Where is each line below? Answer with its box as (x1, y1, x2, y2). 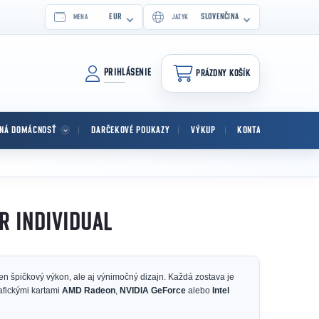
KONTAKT (236, 125, 271, 135)
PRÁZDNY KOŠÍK (196, 68, 251, 78)
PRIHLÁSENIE (104, 67, 152, 78)
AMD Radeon (62, 286, 115, 296)
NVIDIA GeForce (120, 286, 186, 296)
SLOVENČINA (200, 12, 239, 21)
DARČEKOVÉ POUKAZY (91, 125, 170, 135)
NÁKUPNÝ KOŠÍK (169, 73, 243, 87)
